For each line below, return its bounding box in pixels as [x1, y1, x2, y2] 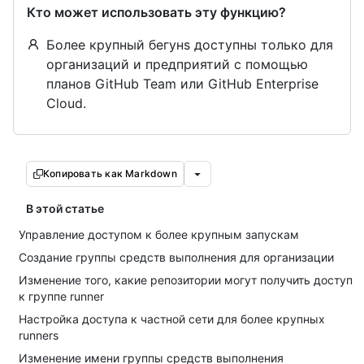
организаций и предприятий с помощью [46, 56, 308, 72]
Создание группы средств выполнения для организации [19, 250, 334, 264]
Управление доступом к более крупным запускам [19, 227, 299, 241]
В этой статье [26, 201, 104, 215]
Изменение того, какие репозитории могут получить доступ [19, 273, 353, 287]
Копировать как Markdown [43, 167, 177, 180]
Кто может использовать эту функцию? [27, 4, 286, 20]
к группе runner [19, 289, 104, 303]
